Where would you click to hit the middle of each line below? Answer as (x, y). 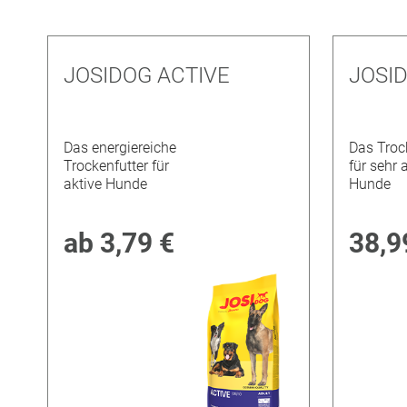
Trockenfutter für (117, 166)
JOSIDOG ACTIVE (147, 75)
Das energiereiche (120, 148)
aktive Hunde (106, 184)
